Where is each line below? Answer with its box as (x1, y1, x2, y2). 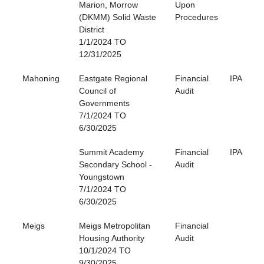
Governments (79, 98, 130, 108)
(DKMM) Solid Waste (79, 12, 156, 22)
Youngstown (79, 172, 124, 182)
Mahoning (22, 74, 60, 84)
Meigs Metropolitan (79, 221, 150, 231)
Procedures (175, 12, 218, 22)
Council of (79, 86, 116, 96)
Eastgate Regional (79, 74, 147, 84)
